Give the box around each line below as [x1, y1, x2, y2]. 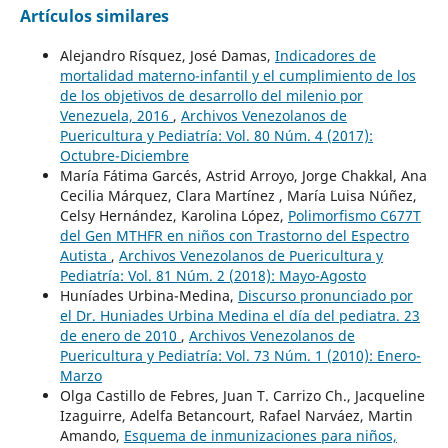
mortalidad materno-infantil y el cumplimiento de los [59, 66, 416, 86]
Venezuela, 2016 [59, 106, 173, 126]
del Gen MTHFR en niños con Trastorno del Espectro [59, 226, 409, 246]
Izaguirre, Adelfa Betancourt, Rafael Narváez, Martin [59, 406, 413, 426]
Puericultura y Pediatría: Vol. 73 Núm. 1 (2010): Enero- [59, 346, 421, 366]
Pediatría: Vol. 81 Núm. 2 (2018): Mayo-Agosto [59, 266, 366, 286]
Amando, [59, 426, 124, 446]
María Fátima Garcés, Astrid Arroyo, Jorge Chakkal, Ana [59, 166, 427, 186]
